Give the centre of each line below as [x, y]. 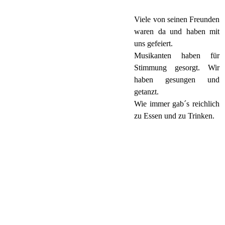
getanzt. [147, 92]
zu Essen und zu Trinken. [175, 116]
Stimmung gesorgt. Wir [177, 68]
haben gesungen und [177, 80]
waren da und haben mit [177, 32]
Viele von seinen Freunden [177, 20]
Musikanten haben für [177, 56]
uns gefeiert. [154, 44]
